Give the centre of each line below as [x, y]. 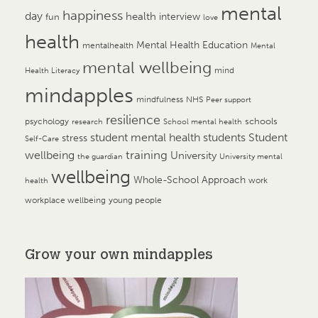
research [87, 121]
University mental [251, 156]
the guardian [100, 156]
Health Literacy [52, 70]
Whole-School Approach [190, 179]
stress [75, 138]
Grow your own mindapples [119, 256]
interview [180, 16]
